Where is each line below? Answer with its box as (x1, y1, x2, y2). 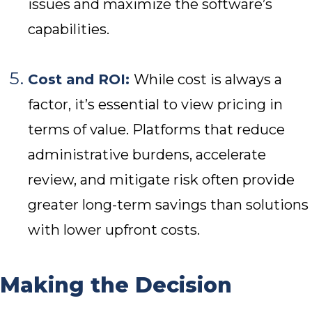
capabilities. (28, 21, 109, 38)
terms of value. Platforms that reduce (28, 121, 285, 139)
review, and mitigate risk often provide (28, 171, 295, 189)
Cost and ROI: (28, 71, 134, 88)
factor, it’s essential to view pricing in (28, 96, 283, 114)
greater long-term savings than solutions (28, 196, 309, 214)
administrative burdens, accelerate (28, 146, 266, 164)
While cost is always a (134, 71, 282, 88)
